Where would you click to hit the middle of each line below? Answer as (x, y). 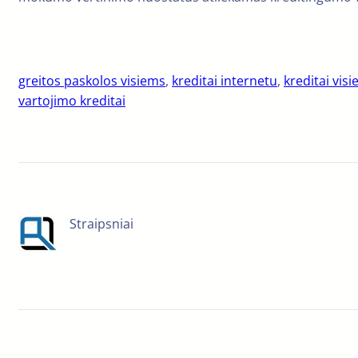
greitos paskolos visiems (92, 81)
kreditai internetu (225, 81)
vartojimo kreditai (72, 101)
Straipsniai (101, 224)
